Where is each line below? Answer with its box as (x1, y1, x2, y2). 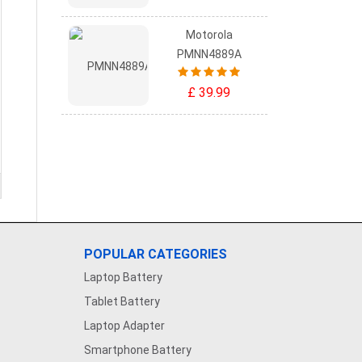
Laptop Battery (83, 271, 162, 284)
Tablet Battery (83, 295, 160, 308)
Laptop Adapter (83, 319, 165, 332)
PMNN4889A (176, 48, 242, 61)
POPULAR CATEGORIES (83, 246, 227, 262)
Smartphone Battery (83, 343, 192, 356)
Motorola (185, 28, 233, 41)
